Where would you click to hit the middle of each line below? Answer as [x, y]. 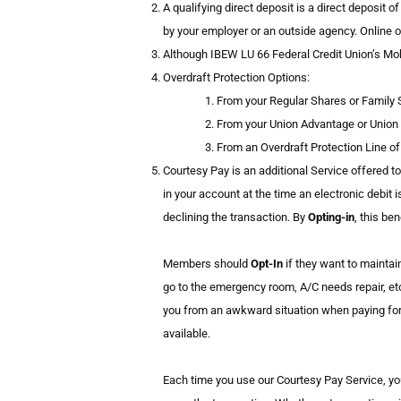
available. [187, 334]
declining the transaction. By [235, 218]
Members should [207, 264]
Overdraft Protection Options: [236, 78]
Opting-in [331, 218]
